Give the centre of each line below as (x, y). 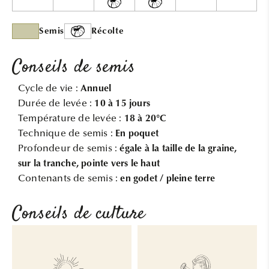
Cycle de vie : (49, 89)
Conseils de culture (79, 214)
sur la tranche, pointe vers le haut (89, 164)
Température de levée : (71, 119)
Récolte (108, 31)
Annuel (96, 89)
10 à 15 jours (122, 104)
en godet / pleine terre (168, 179)
